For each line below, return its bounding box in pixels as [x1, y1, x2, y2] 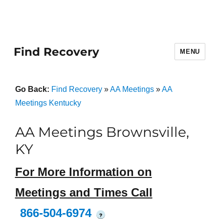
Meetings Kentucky [15, 99, 81, 107]
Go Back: [15, 85, 51, 93]
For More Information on [15, 165, 152, 179]
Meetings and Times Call [15, 186, 153, 199]
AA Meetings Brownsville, [15, 124, 189, 140]
